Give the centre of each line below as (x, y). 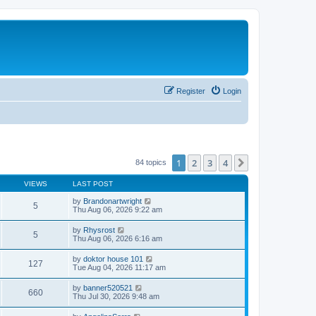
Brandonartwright (113, 201)
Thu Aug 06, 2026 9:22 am (117, 209)
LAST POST (93, 183)
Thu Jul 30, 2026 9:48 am (116, 296)
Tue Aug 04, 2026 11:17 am (119, 267)
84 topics (152, 162)
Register (191, 91)
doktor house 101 (113, 259)
